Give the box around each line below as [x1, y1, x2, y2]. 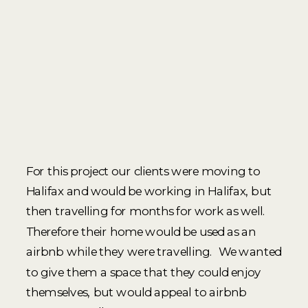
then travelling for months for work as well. [25, 203, 269, 219]
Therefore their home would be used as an [25, 224, 256, 239]
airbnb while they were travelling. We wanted [25, 244, 281, 259]
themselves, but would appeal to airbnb [25, 285, 247, 300]
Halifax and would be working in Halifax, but [25, 184, 272, 199]
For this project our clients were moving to [25, 163, 261, 178]
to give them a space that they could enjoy [25, 264, 261, 279]
